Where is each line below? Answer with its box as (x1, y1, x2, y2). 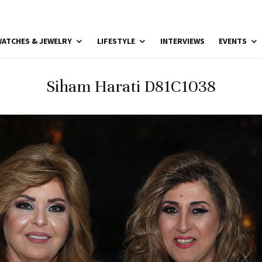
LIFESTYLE (97, 36, 135, 46)
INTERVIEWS (160, 36, 205, 46)
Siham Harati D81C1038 (46, 77, 216, 96)
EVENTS (219, 36, 247, 46)
